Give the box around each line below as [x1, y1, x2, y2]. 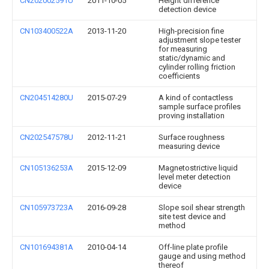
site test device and [159, 212, 226, 221]
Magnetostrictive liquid [159, 163, 238, 172]
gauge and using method [159, 252, 246, 261]
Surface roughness [159, 133, 225, 142]
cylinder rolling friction [159, 62, 235, 71]
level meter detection [159, 172, 231, 181]
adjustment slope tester [159, 35, 241, 44]
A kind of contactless [159, 93, 233, 102]
